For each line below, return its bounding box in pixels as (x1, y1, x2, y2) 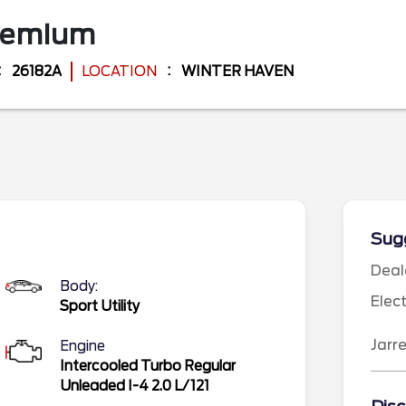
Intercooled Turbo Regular (60, 357, 236, 374)
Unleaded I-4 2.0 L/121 (60, 377, 209, 394)
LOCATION (82, 63, 157, 80)
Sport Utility (60, 297, 140, 314)
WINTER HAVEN (181, 63, 294, 80)
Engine (60, 337, 105, 354)
